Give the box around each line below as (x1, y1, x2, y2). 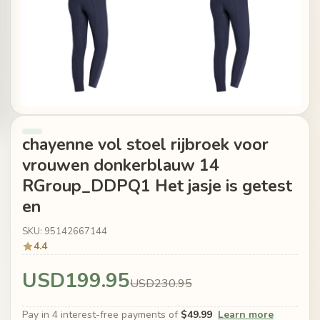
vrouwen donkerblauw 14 (22, 154, 219, 176)
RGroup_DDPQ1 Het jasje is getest (22, 175, 292, 197)
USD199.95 (22, 267, 130, 295)
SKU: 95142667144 (22, 225, 107, 239)
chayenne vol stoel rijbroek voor (22, 134, 269, 156)
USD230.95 (130, 276, 192, 292)
